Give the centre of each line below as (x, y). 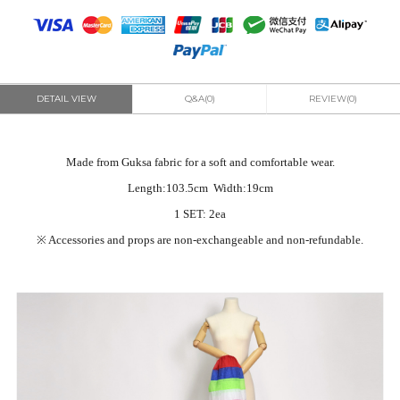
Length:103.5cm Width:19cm (200, 188)
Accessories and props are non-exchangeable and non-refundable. (206, 240)
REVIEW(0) (333, 99)
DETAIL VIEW (67, 99)
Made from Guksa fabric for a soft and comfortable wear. (200, 162)
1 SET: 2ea (200, 214)
